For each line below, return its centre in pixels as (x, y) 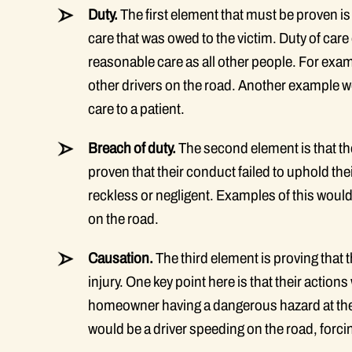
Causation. (121, 258)
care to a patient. (136, 109)
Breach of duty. (132, 148)
